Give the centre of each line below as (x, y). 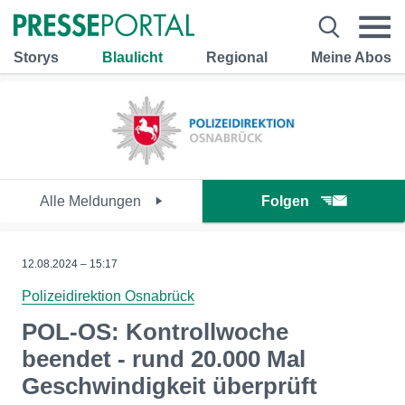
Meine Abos (351, 57)
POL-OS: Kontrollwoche (155, 332)
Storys (36, 57)
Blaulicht (132, 57)
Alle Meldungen (92, 201)
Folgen (285, 201)
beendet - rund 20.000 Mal (164, 359)
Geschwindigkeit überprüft (170, 386)
